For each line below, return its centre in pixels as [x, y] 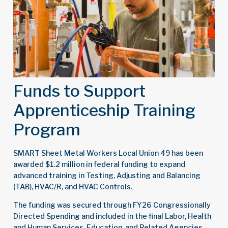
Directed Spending [47, 216]
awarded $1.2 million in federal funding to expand [99, 164]
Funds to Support [79, 91]
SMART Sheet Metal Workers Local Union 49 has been [108, 153]
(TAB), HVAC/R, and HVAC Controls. [73, 186]
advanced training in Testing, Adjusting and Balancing [107, 175]
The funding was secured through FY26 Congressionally [112, 205]
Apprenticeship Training [104, 110]
